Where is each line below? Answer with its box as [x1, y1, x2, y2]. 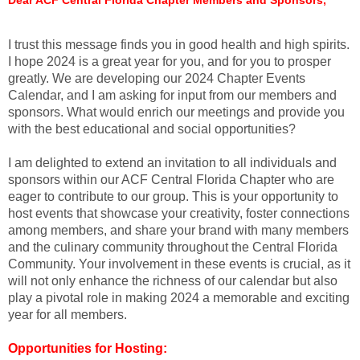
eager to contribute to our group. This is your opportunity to [8, 189, 338, 203]
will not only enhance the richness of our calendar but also [8, 273, 337, 288]
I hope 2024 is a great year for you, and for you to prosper [8, 54, 331, 68]
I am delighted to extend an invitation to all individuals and [8, 155, 337, 170]
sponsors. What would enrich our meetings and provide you [8, 104, 345, 119]
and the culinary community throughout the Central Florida [8, 239, 337, 254]
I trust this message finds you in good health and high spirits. [8, 37, 350, 51]
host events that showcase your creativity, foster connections [8, 206, 350, 220]
